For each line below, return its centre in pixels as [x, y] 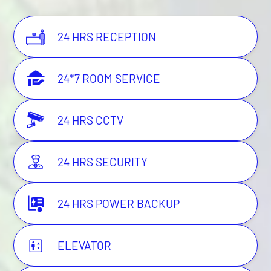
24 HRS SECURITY [103, 162]
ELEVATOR [85, 246]
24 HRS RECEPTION [107, 37]
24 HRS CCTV [91, 120]
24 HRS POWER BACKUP [119, 204]
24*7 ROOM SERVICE [109, 79]
